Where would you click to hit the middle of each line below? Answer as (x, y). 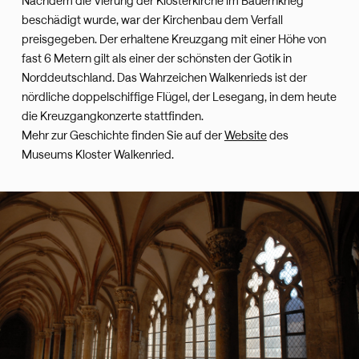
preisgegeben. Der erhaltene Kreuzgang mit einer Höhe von (173, 39)
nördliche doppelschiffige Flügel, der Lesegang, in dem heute (179, 97)
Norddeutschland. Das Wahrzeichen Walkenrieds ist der (164, 78)
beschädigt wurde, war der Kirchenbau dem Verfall (152, 20)
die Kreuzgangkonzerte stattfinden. (112, 116)
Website (245, 135)
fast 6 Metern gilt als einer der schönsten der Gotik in (156, 58)
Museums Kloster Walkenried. (97, 155)
